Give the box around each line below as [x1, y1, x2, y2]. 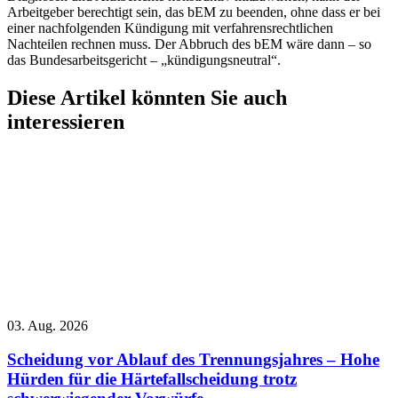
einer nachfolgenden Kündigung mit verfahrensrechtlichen [7, 20, 333, 36]
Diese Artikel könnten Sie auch [7, 85, 287, 109]
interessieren [7, 109, 124, 133]
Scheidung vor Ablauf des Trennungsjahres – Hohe [7, 350, 379, 370]
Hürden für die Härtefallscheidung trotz [7, 370, 297, 389]
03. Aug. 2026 [7, 317, 88, 333]
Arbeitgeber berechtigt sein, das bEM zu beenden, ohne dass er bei [7, 4, 380, 20]
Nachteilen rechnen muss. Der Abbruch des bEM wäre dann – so [7, 36, 371, 52]
